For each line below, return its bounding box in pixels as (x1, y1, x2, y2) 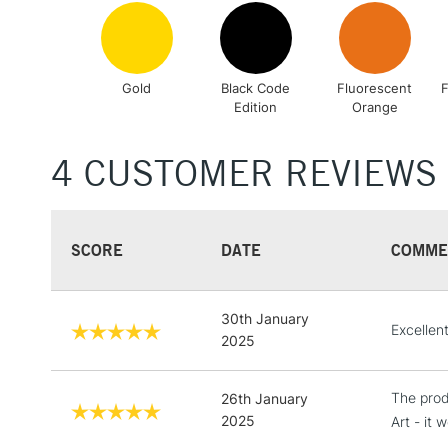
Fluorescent (337, 79, 413, 96)
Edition (234, 98, 278, 115)
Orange (351, 98, 398, 115)
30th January (221, 309, 309, 327)
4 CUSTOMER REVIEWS (51, 150, 437, 195)
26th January (221, 389, 308, 407)
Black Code (221, 79, 291, 96)
